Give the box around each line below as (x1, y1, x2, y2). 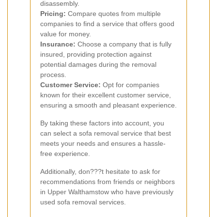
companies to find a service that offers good (40, 19, 174, 28)
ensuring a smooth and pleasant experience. (40, 101, 177, 109)
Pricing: (40, 9, 66, 17)
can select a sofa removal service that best (40, 129, 171, 137)
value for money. (40, 30, 91, 38)
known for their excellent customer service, (40, 91, 171, 99)
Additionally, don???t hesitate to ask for (40, 167, 160, 175)
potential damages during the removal (40, 60, 156, 68)
